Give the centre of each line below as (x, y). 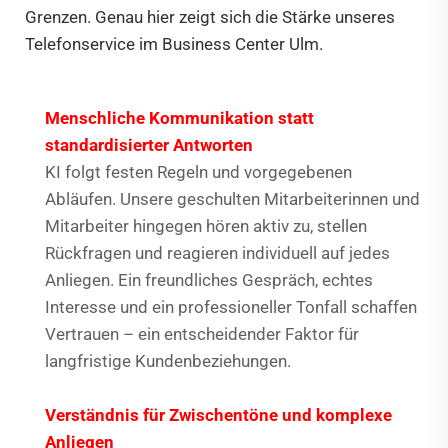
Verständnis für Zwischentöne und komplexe (218, 415)
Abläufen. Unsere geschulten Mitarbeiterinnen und (232, 199)
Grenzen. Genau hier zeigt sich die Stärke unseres (210, 17)
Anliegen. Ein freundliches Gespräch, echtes (209, 280)
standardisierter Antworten (149, 145)
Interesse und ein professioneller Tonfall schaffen (231, 307)
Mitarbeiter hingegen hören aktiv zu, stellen (206, 226)
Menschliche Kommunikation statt (179, 118)
